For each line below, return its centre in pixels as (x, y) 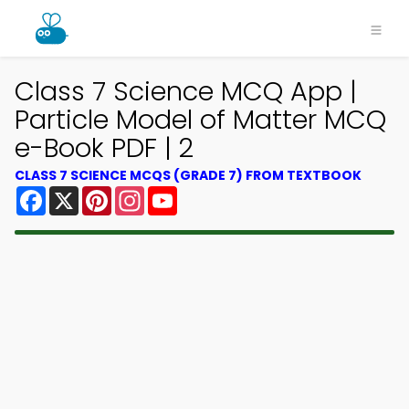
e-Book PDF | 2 (104, 148)
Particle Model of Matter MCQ (200, 120)
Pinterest (144, 193)
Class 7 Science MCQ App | (186, 91)
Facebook (82, 193)
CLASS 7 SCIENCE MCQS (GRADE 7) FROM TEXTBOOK (188, 175)
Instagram (182, 193)
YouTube (208, 193)
